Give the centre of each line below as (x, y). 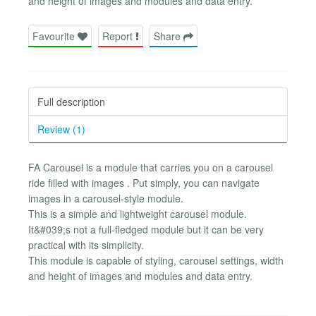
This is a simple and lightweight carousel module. (138, 213)
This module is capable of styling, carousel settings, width (156, 260)
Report (119, 36)
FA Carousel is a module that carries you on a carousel (151, 167)
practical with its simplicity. (86, 244)
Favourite (55, 36)
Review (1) (61, 129)
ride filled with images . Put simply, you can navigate (144, 182)
